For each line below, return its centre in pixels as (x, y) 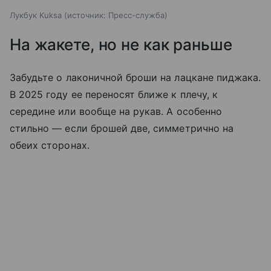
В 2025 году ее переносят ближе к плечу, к (114, 94)
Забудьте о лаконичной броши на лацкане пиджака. (135, 77)
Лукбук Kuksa (36, 15)
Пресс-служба (136, 15)
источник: (87, 15)
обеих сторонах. (50, 145)
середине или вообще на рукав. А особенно (116, 111)
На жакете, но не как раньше (121, 44)
